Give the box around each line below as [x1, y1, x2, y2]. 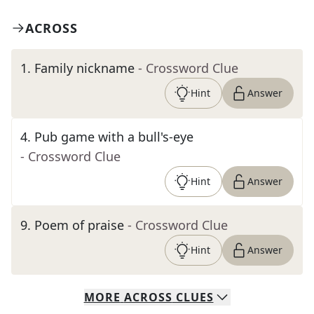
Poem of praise [34, 217, 124, 233]
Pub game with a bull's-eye [34, 128, 193, 145]
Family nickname [34, 60, 135, 76]
